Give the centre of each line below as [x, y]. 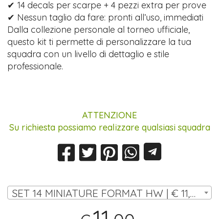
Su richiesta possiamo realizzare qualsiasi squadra [109, 127]
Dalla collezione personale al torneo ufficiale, [99, 29]
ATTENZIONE [109, 115]
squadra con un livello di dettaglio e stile [88, 54]
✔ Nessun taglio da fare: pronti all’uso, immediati [106, 17]
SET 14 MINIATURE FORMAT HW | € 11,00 [193, 193]
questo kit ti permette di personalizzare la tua [99, 42]
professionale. [35, 66]
